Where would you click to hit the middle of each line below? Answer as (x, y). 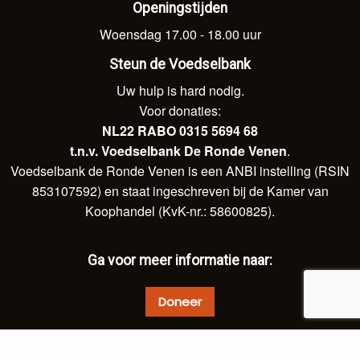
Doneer (180, 302)
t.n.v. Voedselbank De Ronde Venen (178, 150)
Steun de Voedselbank (180, 64)
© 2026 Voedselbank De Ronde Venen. (180, 348)
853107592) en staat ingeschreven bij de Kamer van (180, 190)
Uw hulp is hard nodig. (180, 90)
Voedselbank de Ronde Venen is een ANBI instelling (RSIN (180, 170)
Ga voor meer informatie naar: (180, 260)
